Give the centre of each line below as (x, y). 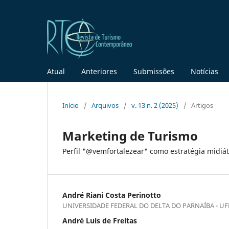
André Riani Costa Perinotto (112, 195)
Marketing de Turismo (130, 135)
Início (71, 105)
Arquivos (105, 105)
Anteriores (99, 71)
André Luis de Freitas (100, 220)
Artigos (202, 105)
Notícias (204, 71)
